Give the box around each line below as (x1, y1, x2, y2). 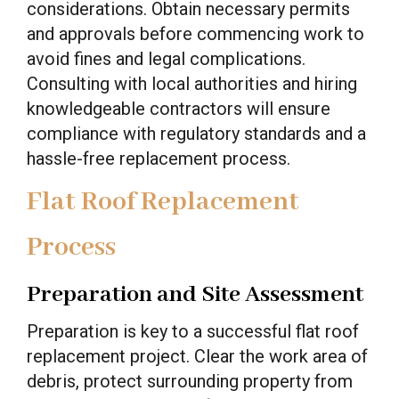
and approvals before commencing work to (27, 23, 364, 45)
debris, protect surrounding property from (27, 370, 353, 392)
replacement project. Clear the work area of (27, 346, 368, 367)
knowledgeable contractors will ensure (27, 98, 330, 119)
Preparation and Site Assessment (27, 280, 363, 310)
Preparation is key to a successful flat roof (27, 321, 359, 342)
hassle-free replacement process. (27, 148, 290, 169)
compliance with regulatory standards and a (27, 123, 366, 144)
